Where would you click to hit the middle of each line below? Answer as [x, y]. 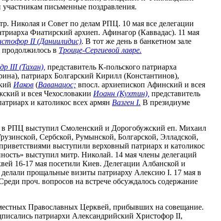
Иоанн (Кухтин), [121, 93]
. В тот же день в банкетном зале [136, 41]
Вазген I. [126, 102]
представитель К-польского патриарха [111, 67]
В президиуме [165, 102]
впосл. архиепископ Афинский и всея [141, 84]
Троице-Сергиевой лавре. [100, 50]
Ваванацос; [57, 84]
